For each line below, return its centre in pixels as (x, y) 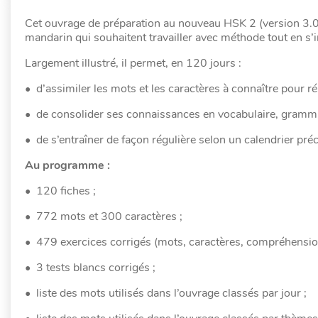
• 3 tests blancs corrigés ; (90, 268)
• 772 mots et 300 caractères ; (104, 216)
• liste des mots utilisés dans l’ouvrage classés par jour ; (166, 293)
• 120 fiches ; (60, 191)
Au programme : (67, 165)
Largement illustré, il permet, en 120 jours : (133, 63)
